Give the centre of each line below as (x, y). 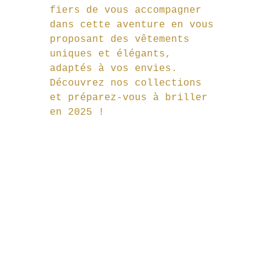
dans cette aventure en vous (135, 25)
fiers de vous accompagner (129, 11)
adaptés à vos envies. (117, 69)
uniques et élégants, (114, 54)
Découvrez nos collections (129, 83)
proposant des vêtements (123, 40)
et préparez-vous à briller (132, 98)
